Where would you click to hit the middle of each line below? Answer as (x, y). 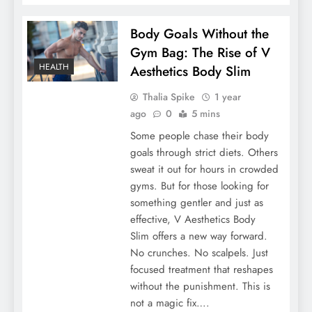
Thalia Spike (169, 97)
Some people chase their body (199, 136)
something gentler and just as (196, 203)
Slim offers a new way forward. (198, 236)
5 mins (205, 114)
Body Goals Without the (199, 34)
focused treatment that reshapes (201, 270)
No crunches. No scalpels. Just (199, 253)
